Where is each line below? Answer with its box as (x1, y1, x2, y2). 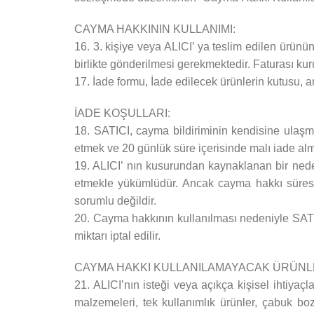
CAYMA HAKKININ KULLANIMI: (74, 23, 235, 35)
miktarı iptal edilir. (74, 230, 161, 242)
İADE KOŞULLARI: (74, 107, 170, 119)
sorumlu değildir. (74, 195, 156, 207)
